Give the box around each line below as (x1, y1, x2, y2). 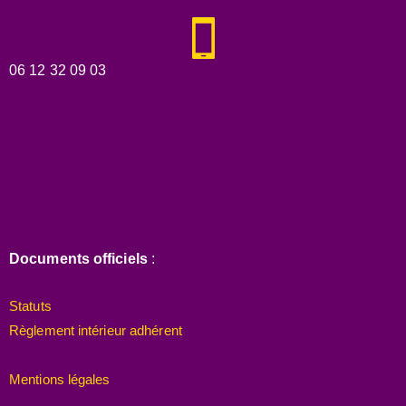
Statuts (9, 298, 52, 314)
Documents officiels (9, 251, 148, 267)
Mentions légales (9, 372, 111, 388)
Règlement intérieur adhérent (9, 323, 182, 339)
